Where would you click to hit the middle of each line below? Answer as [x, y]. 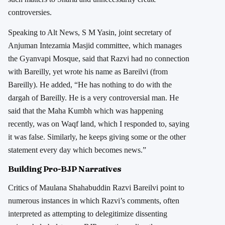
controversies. [30, 13]
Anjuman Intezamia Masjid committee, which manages [95, 46]
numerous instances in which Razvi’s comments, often [94, 200]
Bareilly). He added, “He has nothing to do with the [90, 85]
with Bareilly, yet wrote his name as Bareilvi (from [88, 72]
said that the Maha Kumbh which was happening [86, 111]
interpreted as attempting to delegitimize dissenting [88, 213]
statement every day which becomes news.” [77, 150]
